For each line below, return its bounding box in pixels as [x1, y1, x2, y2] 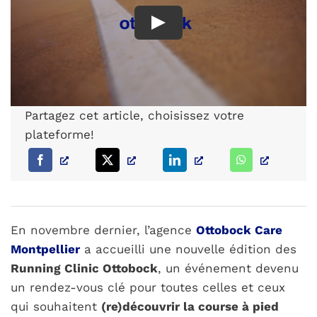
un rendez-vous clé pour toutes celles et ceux [11, 280, 286, 295]
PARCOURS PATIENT [17, 33, 131, 47]
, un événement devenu [158, 261, 299, 276]
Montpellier [11, 242, 81, 257]
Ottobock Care [196, 223, 283, 238]
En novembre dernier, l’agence [11, 223, 197, 238]
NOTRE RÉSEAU [17, 80, 106, 93]
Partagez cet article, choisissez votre [25, 108, 245, 122]
